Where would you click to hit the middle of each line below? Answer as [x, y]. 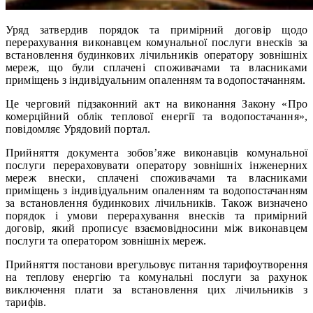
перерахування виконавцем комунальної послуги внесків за [156, 42]
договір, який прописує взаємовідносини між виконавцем [156, 228]
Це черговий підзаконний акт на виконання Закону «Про [156, 103]
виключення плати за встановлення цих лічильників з [156, 289]
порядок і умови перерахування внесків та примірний [156, 215]
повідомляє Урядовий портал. [78, 129]
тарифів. [26, 302]
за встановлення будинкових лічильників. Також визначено [156, 203]
